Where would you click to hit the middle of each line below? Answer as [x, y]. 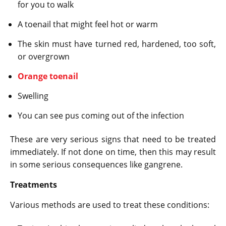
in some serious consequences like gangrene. [96, 164]
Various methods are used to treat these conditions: [110, 205]
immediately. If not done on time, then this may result [113, 152]
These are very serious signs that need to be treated [113, 139]
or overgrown [44, 56]
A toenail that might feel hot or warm [88, 24]
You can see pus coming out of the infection [101, 115]
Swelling [33, 96]
